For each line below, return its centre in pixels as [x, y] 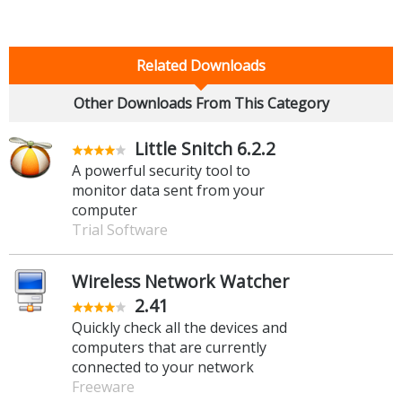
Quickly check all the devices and [179, 328]
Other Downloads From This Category [201, 104]
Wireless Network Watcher [180, 282]
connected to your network [163, 367]
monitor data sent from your [168, 191]
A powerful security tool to [161, 171]
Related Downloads [201, 66]
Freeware [103, 387]
